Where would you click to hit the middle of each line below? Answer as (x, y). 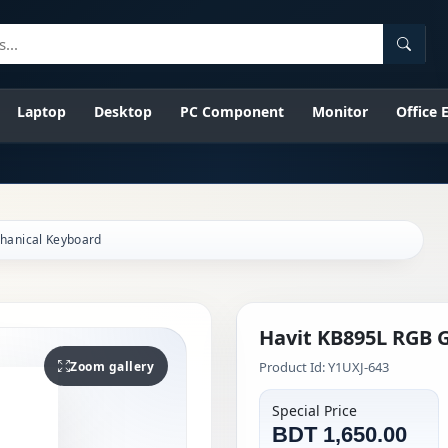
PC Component (232, 111)
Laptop (41, 111)
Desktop (123, 111)
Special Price (314, 410)
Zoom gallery (112, 366)
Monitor (340, 111)
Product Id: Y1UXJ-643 (324, 367)
